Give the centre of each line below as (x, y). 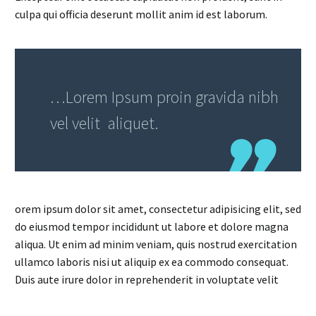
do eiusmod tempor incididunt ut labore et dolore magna (152, 226)
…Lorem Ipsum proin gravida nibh (164, 97)
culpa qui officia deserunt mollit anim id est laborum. (141, 14)
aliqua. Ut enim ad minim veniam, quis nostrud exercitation (156, 244)
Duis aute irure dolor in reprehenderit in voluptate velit (147, 279)
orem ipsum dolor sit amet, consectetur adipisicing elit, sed (158, 208)
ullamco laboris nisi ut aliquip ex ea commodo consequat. (152, 261)
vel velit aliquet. (104, 123)
